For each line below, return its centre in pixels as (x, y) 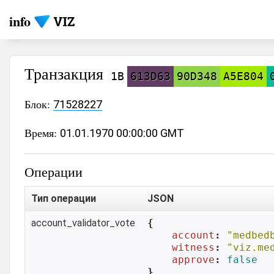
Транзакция (66, 73)
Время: (42, 133)
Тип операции (64, 198)
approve (193, 260)
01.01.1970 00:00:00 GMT (122, 133)
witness (193, 247)
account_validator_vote (83, 223)
